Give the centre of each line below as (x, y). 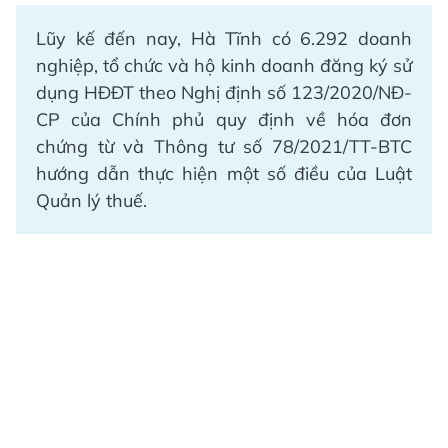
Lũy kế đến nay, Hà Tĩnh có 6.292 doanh (224, 39)
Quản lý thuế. (91, 201)
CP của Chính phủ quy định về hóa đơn (224, 120)
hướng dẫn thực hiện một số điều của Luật (224, 174)
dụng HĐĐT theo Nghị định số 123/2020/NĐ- (224, 93)
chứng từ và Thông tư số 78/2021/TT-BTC (224, 147)
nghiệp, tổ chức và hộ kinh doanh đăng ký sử (224, 66)
